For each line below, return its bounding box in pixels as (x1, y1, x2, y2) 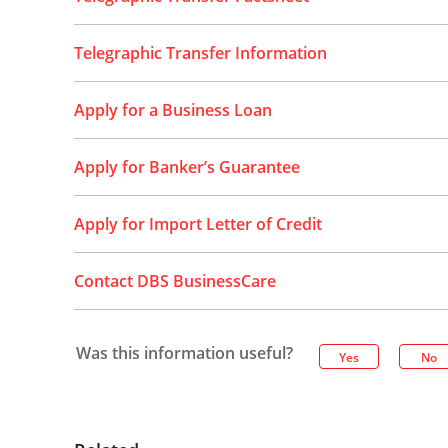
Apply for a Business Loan (73, 99, 272, 121)
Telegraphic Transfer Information (73, 42, 327, 64)
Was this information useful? (75, 342, 293, 364)
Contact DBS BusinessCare (73, 270, 276, 292)
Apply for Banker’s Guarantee (73, 156, 300, 178)
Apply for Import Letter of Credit (73, 213, 322, 235)
